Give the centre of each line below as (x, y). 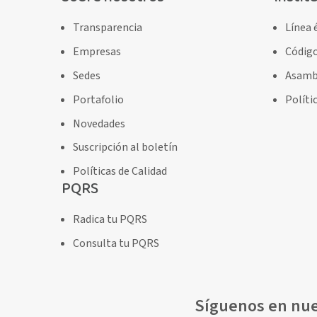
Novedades (99, 123)
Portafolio (99, 99)
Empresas (97, 52)
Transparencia (108, 28)
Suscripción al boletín (126, 148)
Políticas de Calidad (120, 172)
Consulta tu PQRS (116, 243)
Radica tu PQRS (110, 220)
